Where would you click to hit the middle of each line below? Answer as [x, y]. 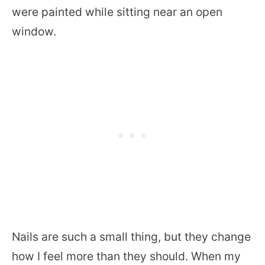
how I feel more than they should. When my [126, 256]
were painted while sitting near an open [117, 12]
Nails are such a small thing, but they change [131, 237]
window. [34, 31]
